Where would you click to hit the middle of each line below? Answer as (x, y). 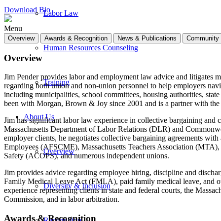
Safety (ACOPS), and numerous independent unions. (87, 156)
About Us (39, 117)
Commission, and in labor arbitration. (62, 199)
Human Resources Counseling (91, 48)
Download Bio (27, 9)
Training (56, 82)
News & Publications (147, 38)
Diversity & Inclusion (77, 186)
